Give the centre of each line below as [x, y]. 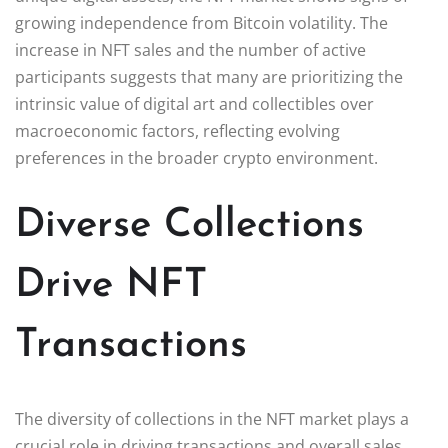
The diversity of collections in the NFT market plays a [212, 418]
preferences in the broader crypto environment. [196, 157]
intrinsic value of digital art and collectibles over [194, 103]
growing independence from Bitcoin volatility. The [201, 22]
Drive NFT [111, 285]
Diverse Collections [189, 225]
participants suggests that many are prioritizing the [209, 76]
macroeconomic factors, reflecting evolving [177, 130]
